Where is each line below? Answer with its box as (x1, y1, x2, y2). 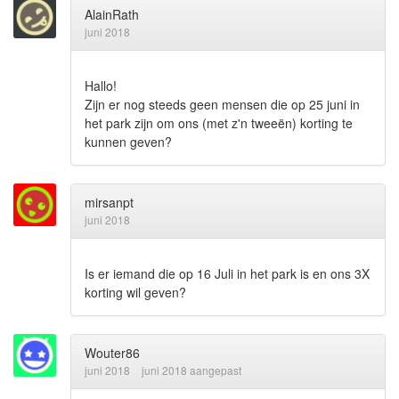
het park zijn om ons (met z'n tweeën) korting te (85, 113, 353, 132)
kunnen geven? (85, 132, 172, 151)
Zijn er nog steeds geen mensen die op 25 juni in (85, 94, 360, 113)
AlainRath (85, 4, 139, 23)
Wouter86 (85, 343, 140, 362)
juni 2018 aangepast (142, 362, 241, 378)
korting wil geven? (85, 282, 186, 301)
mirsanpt (85, 192, 134, 211)
